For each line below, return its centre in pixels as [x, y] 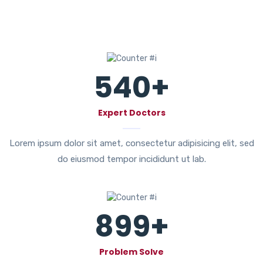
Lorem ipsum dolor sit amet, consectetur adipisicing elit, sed [131, 143]
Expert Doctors [131, 112]
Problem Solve [131, 252]
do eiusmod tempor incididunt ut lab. [131, 159]
